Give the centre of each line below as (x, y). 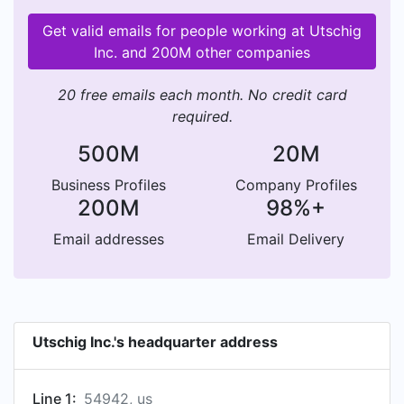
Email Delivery (296, 239)
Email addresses (108, 239)
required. (202, 116)
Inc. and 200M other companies (202, 52)
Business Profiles (108, 185)
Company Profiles (296, 185)
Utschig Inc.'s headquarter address (155, 342)
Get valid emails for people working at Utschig (202, 31)
